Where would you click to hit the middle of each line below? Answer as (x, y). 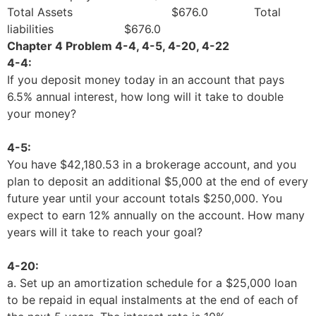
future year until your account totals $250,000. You (145, 198)
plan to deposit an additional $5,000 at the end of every (158, 181)
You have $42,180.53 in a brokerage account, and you (152, 164)
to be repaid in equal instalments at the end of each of (153, 299)
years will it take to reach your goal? (105, 232)
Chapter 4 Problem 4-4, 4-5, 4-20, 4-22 (118, 45)
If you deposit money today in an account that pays (146, 79)
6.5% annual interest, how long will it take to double (145, 96)
